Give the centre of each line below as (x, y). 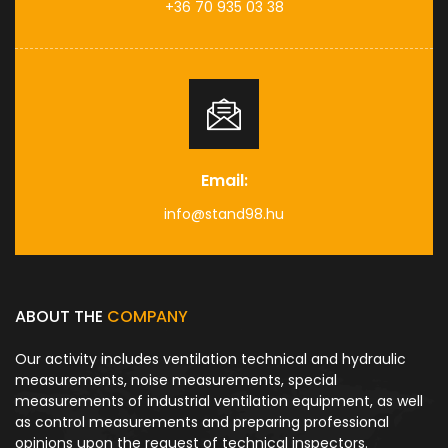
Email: (224, 181)
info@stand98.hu (224, 214)
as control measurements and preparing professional (202, 422)
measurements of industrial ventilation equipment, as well (219, 401)
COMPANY (147, 317)
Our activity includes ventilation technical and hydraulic (210, 359)
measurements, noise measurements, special (176, 380)
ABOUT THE (61, 317)
